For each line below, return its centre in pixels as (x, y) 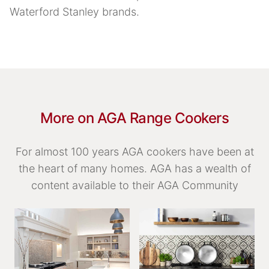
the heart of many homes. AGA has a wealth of (134, 168)
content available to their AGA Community (134, 185)
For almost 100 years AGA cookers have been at (134, 151)
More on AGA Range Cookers (134, 118)
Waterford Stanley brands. (74, 11)
